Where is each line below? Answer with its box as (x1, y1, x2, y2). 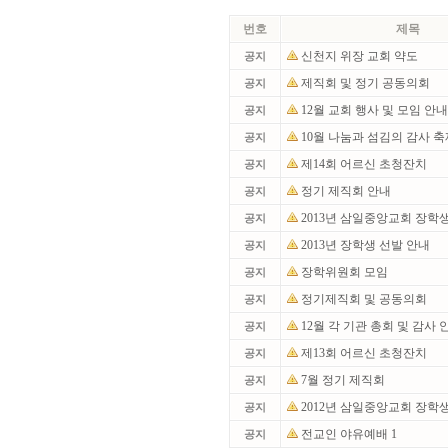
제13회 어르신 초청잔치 (301, 346, 430, 360)
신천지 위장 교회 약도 (301, 49, 421, 63)
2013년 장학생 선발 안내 (301, 238, 433, 252)
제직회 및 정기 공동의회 (301, 76, 433, 90)
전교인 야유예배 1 (301, 427, 397, 441)
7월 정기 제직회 (301, 373, 388, 387)
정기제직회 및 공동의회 (301, 292, 430, 306)
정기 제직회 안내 (301, 184, 394, 198)
